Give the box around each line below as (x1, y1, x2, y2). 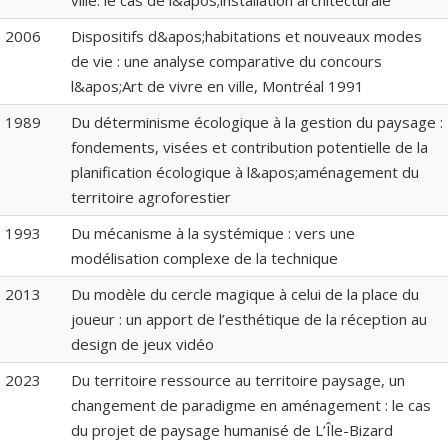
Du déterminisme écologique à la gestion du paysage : (71, 112, 443, 133)
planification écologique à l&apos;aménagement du (71, 162, 419, 183)
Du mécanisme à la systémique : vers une (71, 223, 355, 244)
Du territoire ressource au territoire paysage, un (71, 370, 405, 391)
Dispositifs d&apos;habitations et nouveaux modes (71, 26, 422, 47)
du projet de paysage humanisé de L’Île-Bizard (71, 420, 393, 441)
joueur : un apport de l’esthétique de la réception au (71, 309, 427, 330)
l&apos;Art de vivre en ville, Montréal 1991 (71, 76, 364, 97)
